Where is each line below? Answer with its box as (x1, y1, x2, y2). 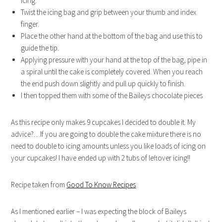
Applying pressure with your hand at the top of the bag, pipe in (21, 55, 208, 64)
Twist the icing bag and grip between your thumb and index (21, 7, 197, 17)
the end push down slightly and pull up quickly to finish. (21, 79, 186, 88)
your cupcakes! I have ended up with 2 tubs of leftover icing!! (11, 153, 191, 163)
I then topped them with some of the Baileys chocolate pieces (21, 91, 203, 100)
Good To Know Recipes (66, 180, 136, 189)
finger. (21, 19, 40, 29)
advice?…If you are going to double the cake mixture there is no (11, 129, 202, 139)
